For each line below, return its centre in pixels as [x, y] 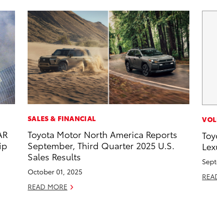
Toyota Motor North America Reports [103, 134]
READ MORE [48, 187]
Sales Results [54, 156]
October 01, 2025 [55, 172]
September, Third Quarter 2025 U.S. [101, 145]
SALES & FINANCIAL [62, 118]
